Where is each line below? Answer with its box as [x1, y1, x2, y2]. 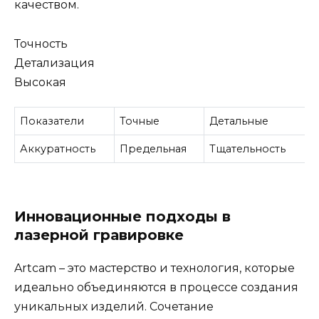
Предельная [120, 142, 187, 156]
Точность [14, 36, 68, 51]
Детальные [209, 115, 269, 128]
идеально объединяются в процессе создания [14, 280, 298, 294]
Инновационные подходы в [14, 207, 231, 225]
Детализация [14, 56, 95, 70]
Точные [120, 115, 160, 128]
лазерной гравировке [14, 226, 184, 244]
